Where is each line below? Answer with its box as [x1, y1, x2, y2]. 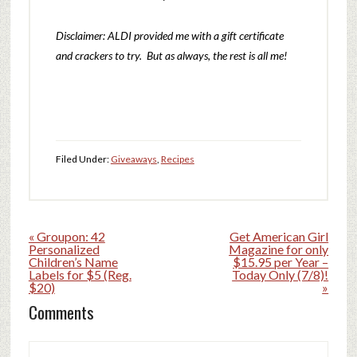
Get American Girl [229, 228, 329, 244]
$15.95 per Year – [233, 253, 329, 269]
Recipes [160, 152, 194, 165]
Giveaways [110, 152, 157, 165]
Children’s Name [28, 253, 118, 269]
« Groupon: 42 [28, 228, 105, 244]
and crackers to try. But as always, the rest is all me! [55, 48, 287, 62]
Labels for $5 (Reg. [28, 266, 131, 282]
